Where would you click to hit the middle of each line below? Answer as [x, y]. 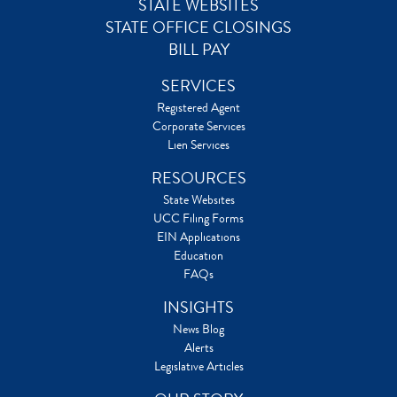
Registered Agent [198, 108]
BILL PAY [198, 50]
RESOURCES [198, 179]
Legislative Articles [198, 366]
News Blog [198, 329]
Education [198, 256]
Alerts [198, 348]
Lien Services [198, 145]
